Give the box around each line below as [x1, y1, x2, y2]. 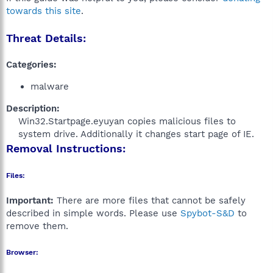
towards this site [6, 5, 81, 16]
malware [30, 81, 69, 92]
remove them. [6, 221, 68, 232]
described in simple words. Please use [6, 208, 180, 219]
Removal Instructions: [6, 142, 126, 155]
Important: [6, 195, 54, 206]
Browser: [6, 248, 38, 257]
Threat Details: [6, 32, 86, 44]
